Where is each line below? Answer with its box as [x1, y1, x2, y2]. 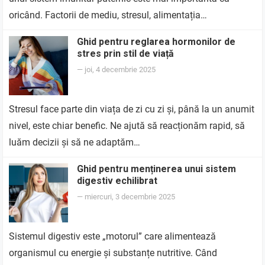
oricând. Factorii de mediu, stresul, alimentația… [9, 9, 208, 21]
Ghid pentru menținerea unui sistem [77, 163, 237, 174]
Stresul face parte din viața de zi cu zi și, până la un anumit [9, 104, 255, 115]
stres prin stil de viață [77, 48, 174, 59]
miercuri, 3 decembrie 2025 [85, 192, 176, 201]
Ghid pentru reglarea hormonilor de [77, 36, 236, 47]
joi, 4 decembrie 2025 [85, 65, 156, 74]
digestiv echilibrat [77, 175, 158, 186]
